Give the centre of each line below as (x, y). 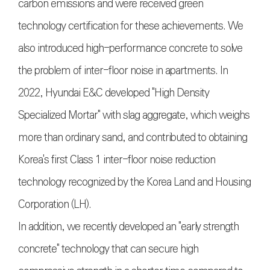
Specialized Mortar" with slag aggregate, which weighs (134, 115)
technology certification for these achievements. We (130, 26)
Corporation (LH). (55, 205)
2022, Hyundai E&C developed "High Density (114, 93)
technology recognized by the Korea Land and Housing (134, 182)
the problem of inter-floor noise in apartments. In (123, 71)
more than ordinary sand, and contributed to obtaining (133, 138)
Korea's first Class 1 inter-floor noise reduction (117, 160)
